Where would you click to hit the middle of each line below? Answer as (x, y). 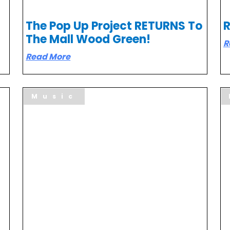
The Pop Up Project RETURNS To (114, 26)
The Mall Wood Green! (90, 39)
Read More (48, 56)
